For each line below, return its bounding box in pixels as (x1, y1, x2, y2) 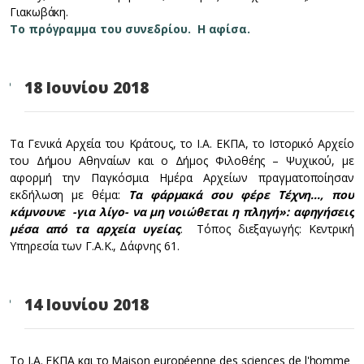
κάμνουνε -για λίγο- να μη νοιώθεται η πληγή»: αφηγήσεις (10, 204, 354, 219)
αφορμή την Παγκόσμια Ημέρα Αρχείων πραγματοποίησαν (10, 170, 354, 185)
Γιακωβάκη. (10, 4, 69, 19)
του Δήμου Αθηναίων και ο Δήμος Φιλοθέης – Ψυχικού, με (10, 153, 354, 168)
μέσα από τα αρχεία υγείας (10, 221, 180, 236)
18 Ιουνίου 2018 (24, 77, 149, 98)
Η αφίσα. (197, 21, 251, 37)
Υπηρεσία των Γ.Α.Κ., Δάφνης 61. (10, 238, 180, 253)
